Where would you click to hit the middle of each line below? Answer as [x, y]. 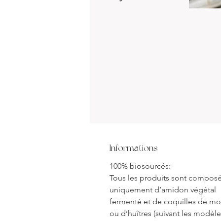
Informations [133, 147]
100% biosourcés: [140, 166]
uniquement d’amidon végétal [163, 189]
